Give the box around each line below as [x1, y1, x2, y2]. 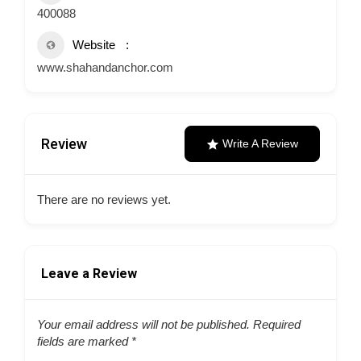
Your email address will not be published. [37, 317, 250, 331]
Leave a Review [41, 266, 137, 281]
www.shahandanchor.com [37, 60, 173, 74]
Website [73, 38, 115, 52]
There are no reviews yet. [37, 193, 171, 206]
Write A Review [222, 137, 298, 150]
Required [250, 317, 301, 331]
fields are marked [37, 334, 131, 348]
